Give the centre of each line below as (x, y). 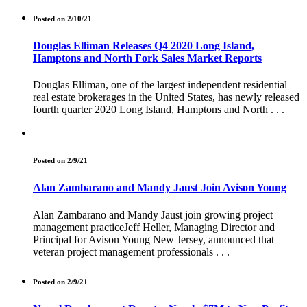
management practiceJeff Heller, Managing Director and (154, 227)
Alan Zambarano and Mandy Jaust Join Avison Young (160, 188)
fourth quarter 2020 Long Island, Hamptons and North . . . (159, 110)
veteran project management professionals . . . (131, 251)
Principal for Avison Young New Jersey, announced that (153, 239)
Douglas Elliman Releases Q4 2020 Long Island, (144, 46)
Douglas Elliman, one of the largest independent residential (160, 85)
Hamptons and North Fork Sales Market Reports (147, 58)
